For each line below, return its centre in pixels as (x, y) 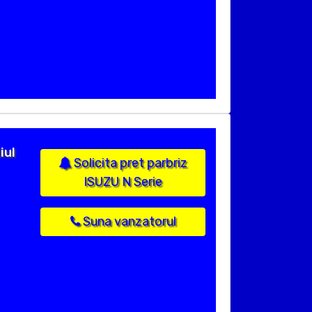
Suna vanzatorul (128, 222)
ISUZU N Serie (123, 182)
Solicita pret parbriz (129, 163)
